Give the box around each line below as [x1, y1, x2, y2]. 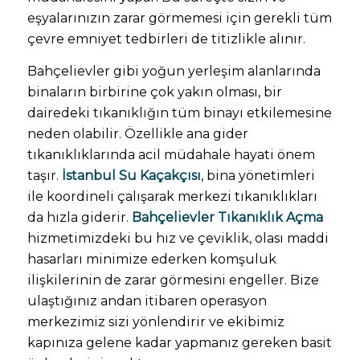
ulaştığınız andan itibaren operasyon [27, 292, 267, 309]
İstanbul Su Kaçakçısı [61, 167, 201, 183]
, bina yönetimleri [200, 167, 315, 183]
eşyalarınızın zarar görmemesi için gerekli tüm [27, 10, 332, 27]
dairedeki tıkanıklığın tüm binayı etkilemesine [27, 104, 332, 121]
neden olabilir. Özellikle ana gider [27, 125, 248, 141]
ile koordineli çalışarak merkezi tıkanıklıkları [27, 188, 317, 204]
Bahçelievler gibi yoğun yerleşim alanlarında [27, 63, 321, 79]
